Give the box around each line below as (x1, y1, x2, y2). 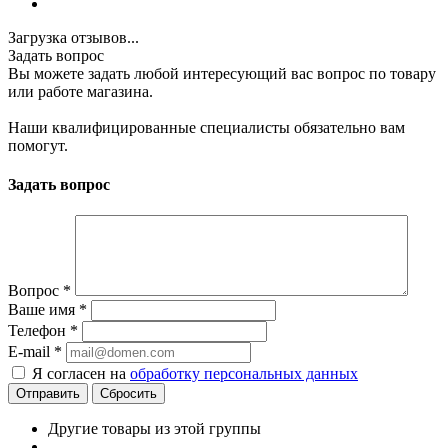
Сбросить (100, 386, 157, 402)
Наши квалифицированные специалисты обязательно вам (8, 118, 405, 136)
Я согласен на (32, 365, 130, 383)
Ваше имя (8, 301, 79, 319)
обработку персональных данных (130, 365, 358, 383)
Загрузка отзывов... (8, 28, 139, 46)
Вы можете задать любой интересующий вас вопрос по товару (8, 64, 436, 82)
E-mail (8, 343, 54, 361)
